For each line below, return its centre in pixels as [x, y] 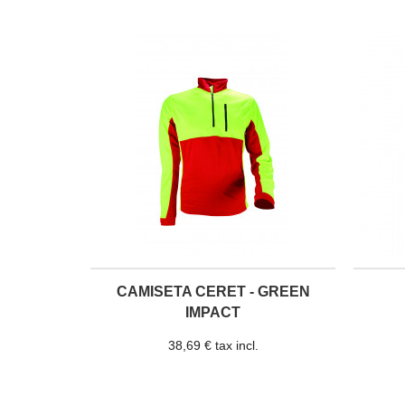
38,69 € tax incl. [213, 345]
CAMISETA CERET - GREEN [213, 292]
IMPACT [213, 313]
